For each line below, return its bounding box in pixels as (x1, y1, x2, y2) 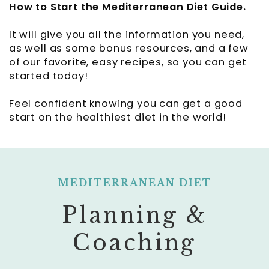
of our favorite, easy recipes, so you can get (9, 55, 247, 70)
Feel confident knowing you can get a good (9, 97, 243, 111)
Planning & (62, 202, 207, 229)
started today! (9, 69, 103, 83)
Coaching (73, 229, 196, 257)
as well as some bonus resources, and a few (9, 41, 249, 56)
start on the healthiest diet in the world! (9, 110, 226, 125)
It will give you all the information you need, (9, 28, 245, 42)
